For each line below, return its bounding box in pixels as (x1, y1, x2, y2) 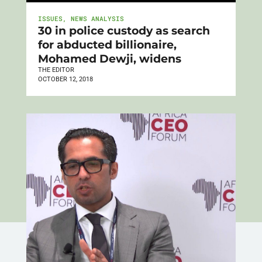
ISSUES (37, 13, 63, 23)
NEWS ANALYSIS (70, 13, 124, 23)
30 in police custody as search (37, 23, 210, 37)
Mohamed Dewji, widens (37, 51, 181, 65)
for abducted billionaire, (37, 37, 177, 51)
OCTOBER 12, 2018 (37, 75, 93, 83)
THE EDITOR (37, 65, 74, 74)
